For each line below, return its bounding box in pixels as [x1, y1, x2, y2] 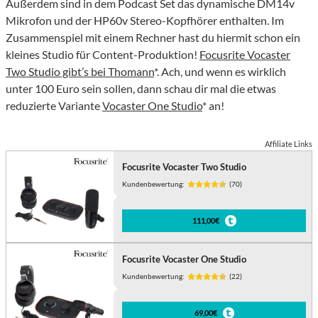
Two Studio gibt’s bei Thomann [6, 65, 154, 79]
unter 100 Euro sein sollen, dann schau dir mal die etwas [6, 82, 276, 96]
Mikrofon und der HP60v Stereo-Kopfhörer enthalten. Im [6, 13, 284, 28]
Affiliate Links [265, 139, 312, 149]
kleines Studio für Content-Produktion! [6, 48, 199, 62]
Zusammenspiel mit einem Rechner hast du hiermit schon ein [6, 31, 300, 45]
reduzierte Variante [6, 99, 102, 113]
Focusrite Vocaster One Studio [122, 253, 247, 265]
